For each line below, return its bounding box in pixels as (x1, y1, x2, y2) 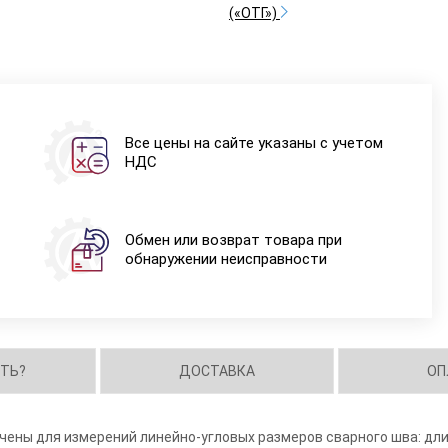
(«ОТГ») (228, 4, 280, 21)
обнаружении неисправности (124, 249, 327, 268)
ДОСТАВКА (179, 362, 256, 379)
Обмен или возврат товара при (124, 230, 342, 249)
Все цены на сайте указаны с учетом (124, 133, 383, 152)
